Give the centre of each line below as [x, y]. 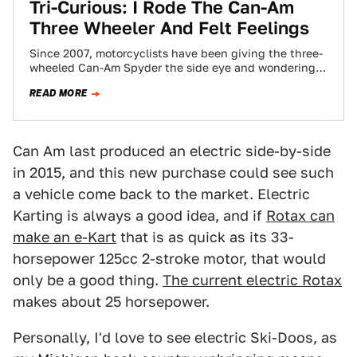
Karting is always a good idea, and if [139, 216]
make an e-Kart [65, 237]
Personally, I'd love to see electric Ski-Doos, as [175, 337]
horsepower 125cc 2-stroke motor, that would [169, 259]
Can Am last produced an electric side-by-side [172, 151]
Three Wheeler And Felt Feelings [169, 28]
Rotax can [300, 216]
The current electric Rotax [252, 280]
